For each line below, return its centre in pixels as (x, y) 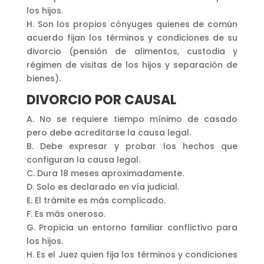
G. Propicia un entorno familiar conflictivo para (132, 227)
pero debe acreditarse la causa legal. (108, 132)
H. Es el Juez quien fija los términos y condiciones (132, 254)
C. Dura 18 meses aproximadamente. (105, 173)
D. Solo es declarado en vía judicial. (103, 187)
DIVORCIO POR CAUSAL (101, 100)
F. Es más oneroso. (66, 214)
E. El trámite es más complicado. (96, 200)
